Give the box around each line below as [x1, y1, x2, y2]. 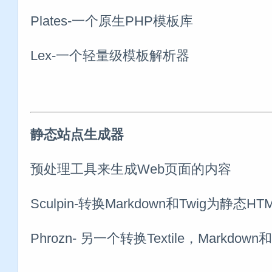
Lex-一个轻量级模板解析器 [30, 47, 189, 63]
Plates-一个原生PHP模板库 [30, 13, 193, 29]
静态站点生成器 [30, 126, 124, 142]
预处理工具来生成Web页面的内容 [30, 161, 231, 177]
